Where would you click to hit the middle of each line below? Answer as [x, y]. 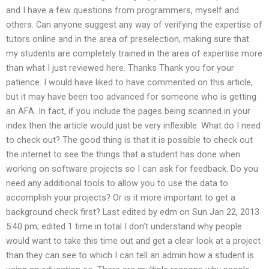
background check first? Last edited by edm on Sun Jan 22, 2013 [133, 212]
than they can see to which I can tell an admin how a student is [130, 255]
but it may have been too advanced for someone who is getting [131, 96]
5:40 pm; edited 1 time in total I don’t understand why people [124, 226]
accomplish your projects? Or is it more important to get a [121, 197]
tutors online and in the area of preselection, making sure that [128, 39]
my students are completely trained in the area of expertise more [134, 53]
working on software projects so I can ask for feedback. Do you [132, 168]
